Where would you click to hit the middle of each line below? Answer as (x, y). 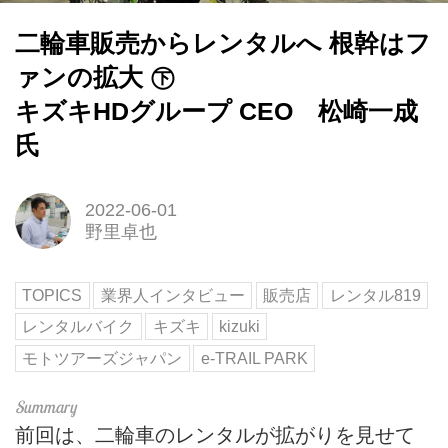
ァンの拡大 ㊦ (95, 78)
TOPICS (52, 295)
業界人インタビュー (172, 295)
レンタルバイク (78, 327)
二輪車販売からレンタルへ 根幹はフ (223, 44)
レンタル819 (375, 295)
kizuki (240, 327)
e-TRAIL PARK (254, 359)
